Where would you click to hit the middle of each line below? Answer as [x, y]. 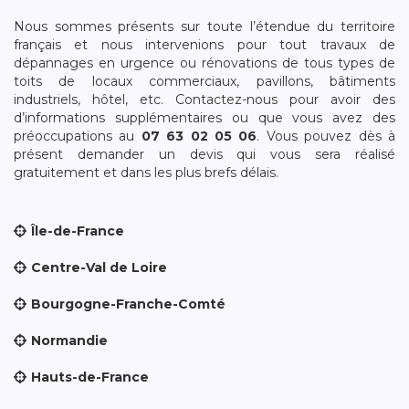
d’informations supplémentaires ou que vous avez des [204, 118]
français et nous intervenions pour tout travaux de [204, 45]
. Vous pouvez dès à [326, 136]
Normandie [69, 341]
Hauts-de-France [90, 377]
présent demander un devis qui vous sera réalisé [204, 154]
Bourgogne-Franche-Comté [128, 304]
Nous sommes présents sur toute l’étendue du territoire [204, 26]
